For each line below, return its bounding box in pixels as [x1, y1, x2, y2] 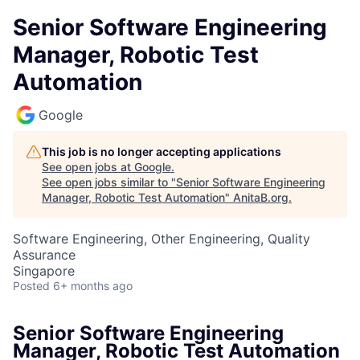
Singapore [13, 263, 75, 279]
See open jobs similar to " [42, 175, 176, 189]
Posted [13, 279, 50, 292]
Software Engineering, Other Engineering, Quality [13, 231, 310, 247]
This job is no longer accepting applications [42, 145, 281, 158]
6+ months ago [53, 279, 133, 292]
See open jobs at [42, 160, 134, 174]
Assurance [13, 247, 76, 263]
